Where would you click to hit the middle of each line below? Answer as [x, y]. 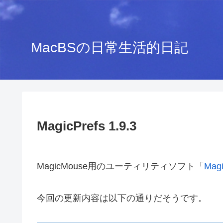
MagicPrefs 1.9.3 [87, 126]
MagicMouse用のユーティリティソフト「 [120, 166]
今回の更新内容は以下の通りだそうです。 [122, 198]
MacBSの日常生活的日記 [110, 47]
